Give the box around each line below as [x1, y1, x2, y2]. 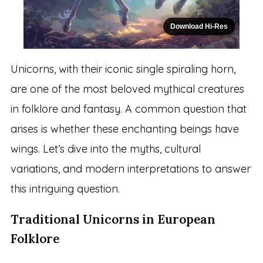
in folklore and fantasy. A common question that [10, 102, 247, 116]
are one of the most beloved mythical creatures [10, 82, 244, 96]
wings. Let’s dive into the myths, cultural [10, 142, 201, 156]
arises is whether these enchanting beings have [10, 122, 239, 136]
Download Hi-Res [170, 22, 228, 31]
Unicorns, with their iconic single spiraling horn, [10, 62, 235, 76]
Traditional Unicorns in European [10, 211, 215, 228]
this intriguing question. [10, 182, 120, 196]
